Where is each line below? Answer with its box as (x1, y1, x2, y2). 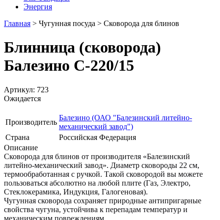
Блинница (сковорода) (4, 38, 161, 56)
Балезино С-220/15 (4, 56, 134, 75)
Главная (4, 19, 30, 27)
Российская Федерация (59, 133, 136, 141)
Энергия (24, 2, 52, 11)
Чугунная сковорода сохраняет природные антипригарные (4, 196, 201, 205)
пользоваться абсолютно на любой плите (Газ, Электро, (4, 178, 191, 187)
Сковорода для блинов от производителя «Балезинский (4, 152, 190, 161)
